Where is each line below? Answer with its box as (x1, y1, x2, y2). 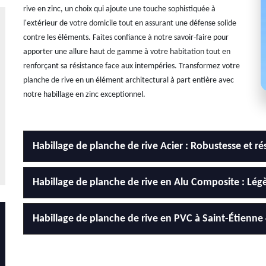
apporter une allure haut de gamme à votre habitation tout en (23, 47, 230, 56)
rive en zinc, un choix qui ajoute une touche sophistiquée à (23, 5, 216, 14)
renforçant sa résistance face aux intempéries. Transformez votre (23, 62, 240, 71)
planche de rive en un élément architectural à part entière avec (23, 76, 234, 85)
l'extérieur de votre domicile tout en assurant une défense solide (23, 19, 236, 28)
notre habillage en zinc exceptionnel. (23, 90, 145, 99)
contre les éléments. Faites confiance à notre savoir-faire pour (23, 33, 229, 42)
